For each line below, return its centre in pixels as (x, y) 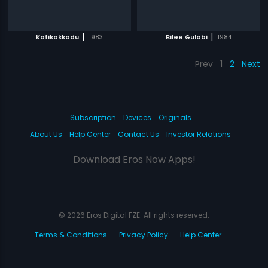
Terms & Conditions (71, 235)
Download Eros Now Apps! (134, 159)
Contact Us (138, 134)
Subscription (93, 118)
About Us (46, 134)
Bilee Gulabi (186, 37)
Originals (175, 118)
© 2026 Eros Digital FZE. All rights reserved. (134, 215)
